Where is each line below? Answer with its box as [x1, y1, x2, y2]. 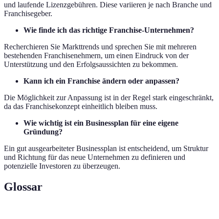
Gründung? [23, 127, 63, 136]
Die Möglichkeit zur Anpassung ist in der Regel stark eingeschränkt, [4, 93, 214, 102]
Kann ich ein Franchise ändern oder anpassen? [23, 76, 179, 85]
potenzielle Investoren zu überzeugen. [4, 161, 120, 170]
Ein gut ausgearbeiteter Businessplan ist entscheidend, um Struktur [4, 144, 208, 153]
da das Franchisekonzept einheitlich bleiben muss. [4, 102, 157, 110]
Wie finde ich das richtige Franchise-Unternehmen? [23, 25, 194, 34]
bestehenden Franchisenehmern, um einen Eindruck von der [4, 51, 189, 60]
